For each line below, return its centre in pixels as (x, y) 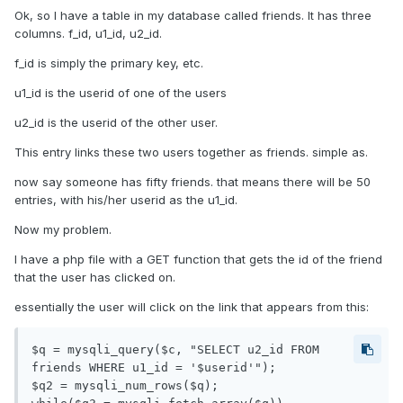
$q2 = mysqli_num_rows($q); (125, 386)
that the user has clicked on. (95, 278)
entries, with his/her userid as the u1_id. (126, 200)
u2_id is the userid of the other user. (116, 123)
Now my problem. (63, 230)
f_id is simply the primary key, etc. (109, 63)
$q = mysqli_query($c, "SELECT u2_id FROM (175, 350)
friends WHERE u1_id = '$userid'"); (154, 368)
